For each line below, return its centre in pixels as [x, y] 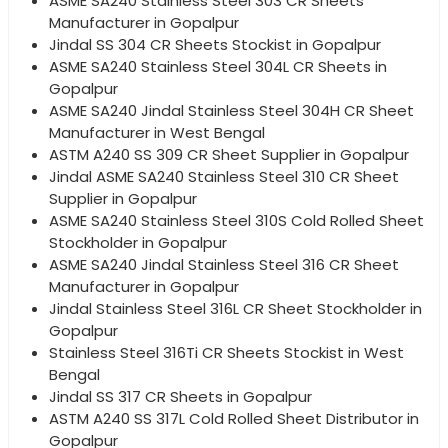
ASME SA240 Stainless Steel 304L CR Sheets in [218, 66]
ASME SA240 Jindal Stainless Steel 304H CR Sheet [231, 110]
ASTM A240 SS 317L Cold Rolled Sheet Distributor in [234, 418]
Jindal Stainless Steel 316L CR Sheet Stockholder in [235, 308]
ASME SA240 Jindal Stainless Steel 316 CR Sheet [224, 264]
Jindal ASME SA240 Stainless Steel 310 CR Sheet [224, 176]
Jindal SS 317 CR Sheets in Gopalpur [180, 396]
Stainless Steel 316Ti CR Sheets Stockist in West [226, 352]
